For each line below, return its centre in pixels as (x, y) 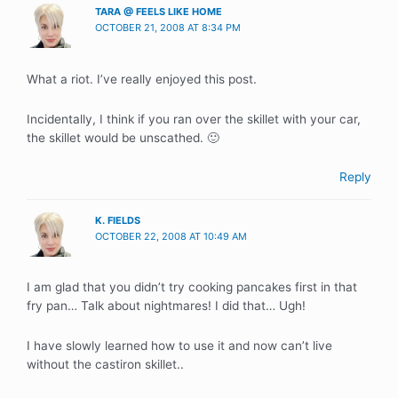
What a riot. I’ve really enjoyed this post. (142, 79)
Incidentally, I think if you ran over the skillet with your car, (194, 119)
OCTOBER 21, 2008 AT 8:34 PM (168, 28)
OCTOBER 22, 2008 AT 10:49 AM (171, 236)
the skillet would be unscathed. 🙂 (123, 137)
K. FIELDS (118, 220)
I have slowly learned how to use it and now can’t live (179, 346)
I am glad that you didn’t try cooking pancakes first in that (192, 287)
